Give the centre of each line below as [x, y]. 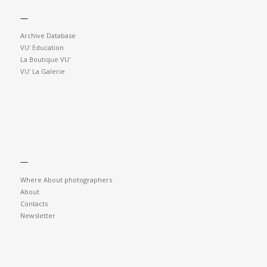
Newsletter [38, 215]
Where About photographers [66, 179]
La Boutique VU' [45, 60]
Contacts [34, 203]
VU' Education [42, 48]
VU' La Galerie [42, 72]
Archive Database [48, 36]
